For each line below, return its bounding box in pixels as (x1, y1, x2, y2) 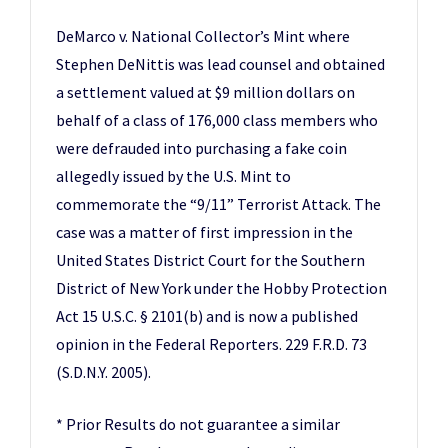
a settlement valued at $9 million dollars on (56, 82, 355, 102)
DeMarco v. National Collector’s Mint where (56, 26, 350, 46)
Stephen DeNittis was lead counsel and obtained (56, 54, 385, 74)
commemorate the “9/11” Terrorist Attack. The (56, 194, 381, 214)
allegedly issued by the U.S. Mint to (56, 166, 291, 186)
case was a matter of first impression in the (56, 222, 353, 242)
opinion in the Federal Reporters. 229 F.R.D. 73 (56, 334, 367, 354)
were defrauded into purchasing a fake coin (56, 138, 347, 158)
